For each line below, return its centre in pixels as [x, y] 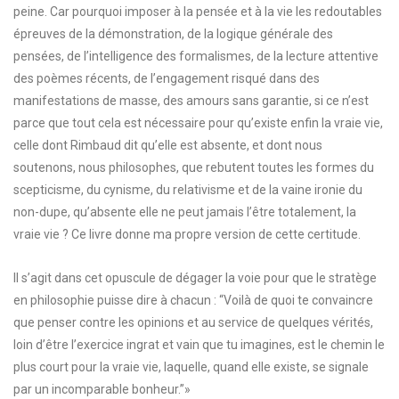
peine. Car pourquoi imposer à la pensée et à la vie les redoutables [198, 12]
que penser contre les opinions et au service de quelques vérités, [193, 322]
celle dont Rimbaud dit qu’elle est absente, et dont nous [168, 145]
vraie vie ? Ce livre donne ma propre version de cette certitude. [187, 234]
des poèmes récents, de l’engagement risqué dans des [167, 78]
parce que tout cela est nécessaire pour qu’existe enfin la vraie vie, [198, 123]
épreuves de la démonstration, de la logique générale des [173, 34]
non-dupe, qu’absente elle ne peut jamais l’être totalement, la [185, 212]
